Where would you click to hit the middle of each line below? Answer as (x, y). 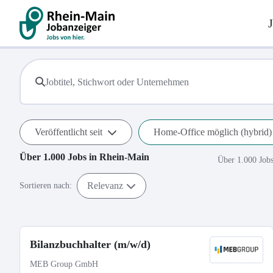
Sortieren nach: (46, 186)
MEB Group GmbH (64, 264)
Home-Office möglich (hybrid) (213, 132)
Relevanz (105, 185)
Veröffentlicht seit (69, 132)
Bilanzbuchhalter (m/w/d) (90, 244)
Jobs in (82, 157)
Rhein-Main (124, 157)
